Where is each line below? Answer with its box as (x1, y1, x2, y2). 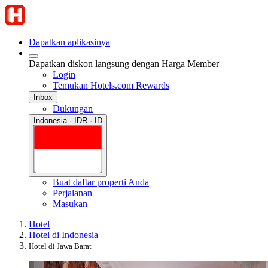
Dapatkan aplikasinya (29, 37, 110, 47)
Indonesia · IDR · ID (33, 116, 102, 125)
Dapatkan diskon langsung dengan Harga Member (29, 59, 219, 69)
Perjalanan (53, 187, 92, 198)
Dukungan (53, 103, 93, 114)
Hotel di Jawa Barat (29, 241, 92, 251)
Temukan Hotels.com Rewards (53, 80, 169, 90)
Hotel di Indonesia (29, 229, 98, 240)
